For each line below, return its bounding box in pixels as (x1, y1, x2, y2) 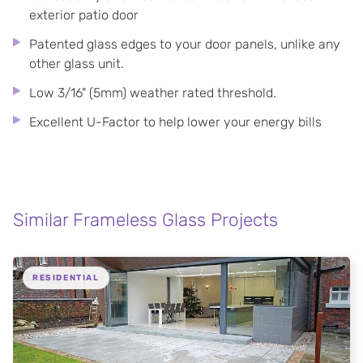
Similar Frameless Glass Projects (13, 209, 278, 232)
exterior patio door (29, 7, 139, 23)
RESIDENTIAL (32, 273, 100, 284)
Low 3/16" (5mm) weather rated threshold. (29, 85, 276, 101)
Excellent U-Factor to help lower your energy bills (29, 114, 322, 130)
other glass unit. (29, 56, 124, 72)
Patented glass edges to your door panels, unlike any (29, 36, 340, 53)
